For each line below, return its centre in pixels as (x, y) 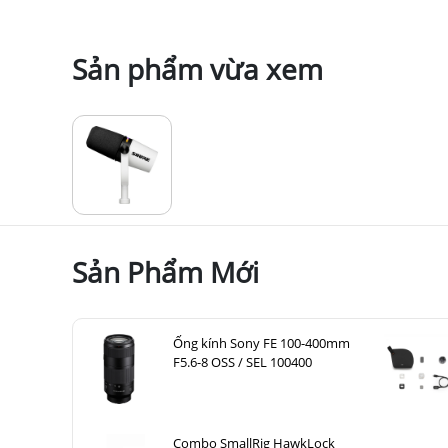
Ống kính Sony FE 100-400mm (261, 342)
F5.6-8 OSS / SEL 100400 (242, 361)
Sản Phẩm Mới (165, 271)
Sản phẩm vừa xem (197, 68)
